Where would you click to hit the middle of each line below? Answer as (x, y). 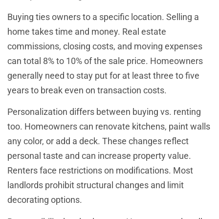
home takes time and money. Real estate (87, 32)
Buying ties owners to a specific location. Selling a (103, 17)
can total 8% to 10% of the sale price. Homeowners (105, 61)
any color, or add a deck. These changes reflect (98, 141)
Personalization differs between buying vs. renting (104, 112)
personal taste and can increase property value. (99, 156)
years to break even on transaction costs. (87, 90)
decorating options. (45, 200)
